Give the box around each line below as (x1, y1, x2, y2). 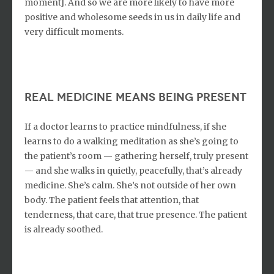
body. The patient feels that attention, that (24, 194, 199, 206)
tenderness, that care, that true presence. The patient (24, 209, 247, 220)
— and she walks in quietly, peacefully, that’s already (24, 165, 242, 176)
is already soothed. (24, 223, 103, 235)
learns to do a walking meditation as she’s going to (24, 135, 239, 147)
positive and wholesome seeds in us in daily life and (24, 11, 240, 23)
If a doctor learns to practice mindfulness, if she (24, 120, 226, 132)
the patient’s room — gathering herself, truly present (24, 150, 248, 161)
